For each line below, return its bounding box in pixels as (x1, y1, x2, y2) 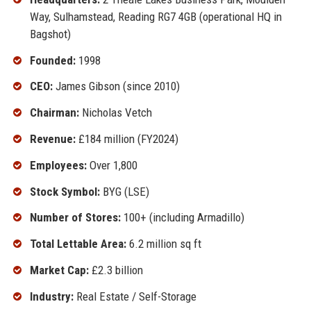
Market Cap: (29, 262, 89, 277)
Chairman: (29, 106, 79, 120)
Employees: (29, 158, 87, 172)
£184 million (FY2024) (75, 131, 178, 146)
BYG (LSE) (99, 184, 149, 199)
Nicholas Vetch (78, 106, 152, 120)
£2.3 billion (88, 262, 143, 277)
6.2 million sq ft (126, 237, 201, 251)
